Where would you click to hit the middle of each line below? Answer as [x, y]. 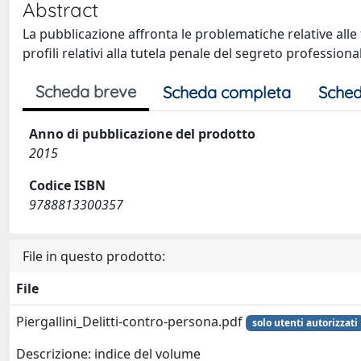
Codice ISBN [67, 185]
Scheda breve [86, 91]
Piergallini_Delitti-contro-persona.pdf [131, 322]
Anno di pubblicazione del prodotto [142, 134]
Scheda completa [227, 92]
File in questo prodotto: [94, 256]
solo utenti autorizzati [305, 323]
